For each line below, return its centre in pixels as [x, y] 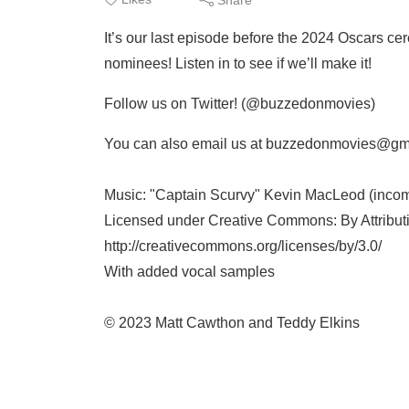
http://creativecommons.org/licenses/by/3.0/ [243, 246]
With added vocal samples [189, 272]
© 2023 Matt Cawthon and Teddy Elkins [232, 323]
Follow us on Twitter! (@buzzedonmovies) [240, 104]
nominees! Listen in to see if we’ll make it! [238, 63]
